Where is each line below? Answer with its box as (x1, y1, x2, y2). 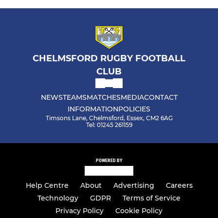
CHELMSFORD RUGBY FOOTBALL (33, 53, 185, 64)
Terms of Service (123, 194, 181, 203)
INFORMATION (68, 104, 118, 113)
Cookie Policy (115, 206, 163, 216)
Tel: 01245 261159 (86, 121, 132, 128)
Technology (37, 194, 78, 203)
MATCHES (86, 92, 121, 102)
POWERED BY (96, 157, 122, 163)
